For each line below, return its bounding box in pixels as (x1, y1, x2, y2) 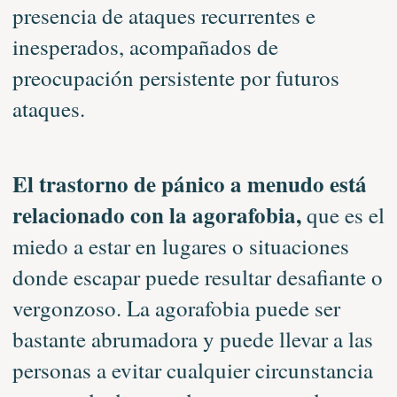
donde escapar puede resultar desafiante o (12, 261, 383, 292)
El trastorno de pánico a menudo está (12, 167, 367, 200)
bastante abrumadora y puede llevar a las (12, 323, 373, 354)
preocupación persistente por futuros (12, 62, 339, 92)
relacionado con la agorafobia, (12, 198, 307, 231)
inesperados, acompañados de (12, 31, 278, 61)
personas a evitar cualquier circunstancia (12, 354, 373, 385)
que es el (306, 199, 385, 230)
